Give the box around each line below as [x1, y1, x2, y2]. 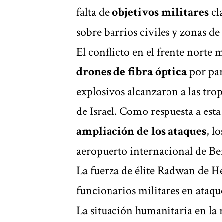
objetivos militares [112, 4, 209, 20]
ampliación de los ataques [76, 123, 206, 139]
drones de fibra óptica [76, 63, 187, 79]
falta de [76, 4, 112, 20]
